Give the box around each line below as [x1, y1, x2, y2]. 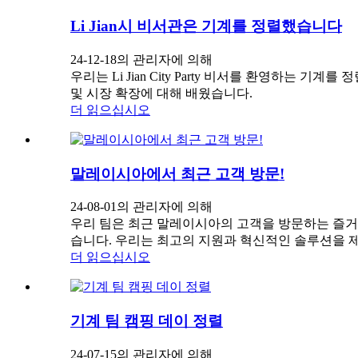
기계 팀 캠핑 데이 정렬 [70, 312, 223, 330]
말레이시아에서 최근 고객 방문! [70, 165, 284, 182]
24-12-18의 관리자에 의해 [70, 52, 213, 66]
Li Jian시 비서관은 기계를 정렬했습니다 [70, 18, 342, 35]
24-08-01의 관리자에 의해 [70, 200, 213, 214]
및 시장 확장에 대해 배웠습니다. [70, 86, 253, 100]
